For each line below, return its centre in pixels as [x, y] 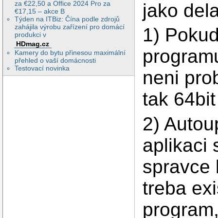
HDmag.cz [33, 44]
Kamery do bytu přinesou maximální [70, 53]
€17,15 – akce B [40, 11]
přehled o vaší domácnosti [55, 61]
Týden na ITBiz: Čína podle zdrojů [67, 19]
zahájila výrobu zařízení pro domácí [70, 27]
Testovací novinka [42, 68]
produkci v [31, 34]
